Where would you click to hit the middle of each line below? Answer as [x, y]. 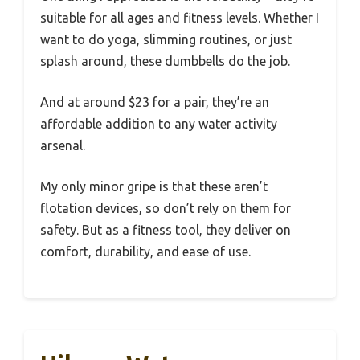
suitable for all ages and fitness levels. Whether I [180, 17]
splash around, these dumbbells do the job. [165, 61]
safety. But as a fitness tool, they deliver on [166, 229]
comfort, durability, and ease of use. [145, 251]
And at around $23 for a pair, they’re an [155, 102]
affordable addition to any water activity [159, 123]
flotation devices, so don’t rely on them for [166, 208]
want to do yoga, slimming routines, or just [166, 39]
